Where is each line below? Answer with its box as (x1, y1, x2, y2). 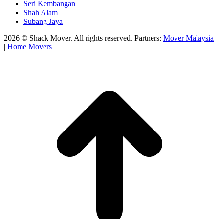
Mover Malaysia (163, 34, 214, 43)
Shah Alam (23, 8, 58, 17)
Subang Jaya (23, 17, 63, 26)
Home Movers (7, 43, 52, 51)
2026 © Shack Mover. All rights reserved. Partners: (4, 34, 163, 43)
